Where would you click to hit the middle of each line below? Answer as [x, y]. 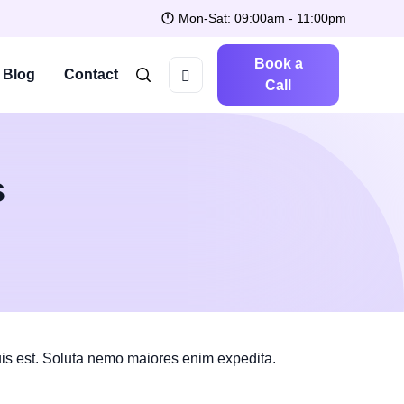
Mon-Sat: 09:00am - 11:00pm [262, 18]
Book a [278, 63]
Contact [91, 74]
